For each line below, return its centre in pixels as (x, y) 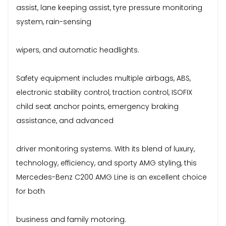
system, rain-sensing (54, 21)
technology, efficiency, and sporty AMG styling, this (106, 163)
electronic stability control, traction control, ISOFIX (104, 92)
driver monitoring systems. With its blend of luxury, (105, 149)
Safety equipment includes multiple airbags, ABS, (103, 78)
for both (31, 191)
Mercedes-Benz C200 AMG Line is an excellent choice (111, 177)
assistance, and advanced (65, 120)
